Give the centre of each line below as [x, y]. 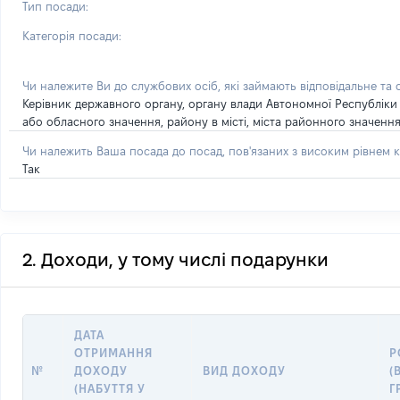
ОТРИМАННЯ [114, 353]
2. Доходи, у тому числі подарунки [175, 260]
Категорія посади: [72, 36]
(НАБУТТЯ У [110, 388]
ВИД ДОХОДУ [245, 371]
